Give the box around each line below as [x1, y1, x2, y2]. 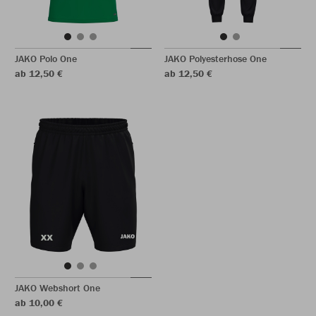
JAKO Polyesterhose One [164, 52, 267, 65]
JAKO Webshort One [15, 281, 100, 294]
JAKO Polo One [15, 52, 77, 65]
